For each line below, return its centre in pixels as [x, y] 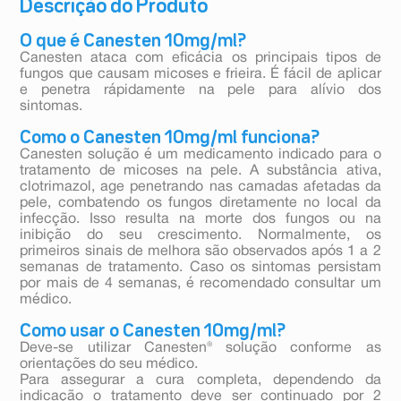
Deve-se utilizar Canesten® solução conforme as [200, 349]
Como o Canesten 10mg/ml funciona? [170, 138]
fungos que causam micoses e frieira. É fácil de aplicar [200, 75]
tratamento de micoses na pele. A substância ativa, [200, 171]
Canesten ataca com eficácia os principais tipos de [200, 59]
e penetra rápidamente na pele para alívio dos [200, 91]
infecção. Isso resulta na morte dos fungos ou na [200, 220]
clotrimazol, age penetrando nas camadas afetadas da [200, 188]
